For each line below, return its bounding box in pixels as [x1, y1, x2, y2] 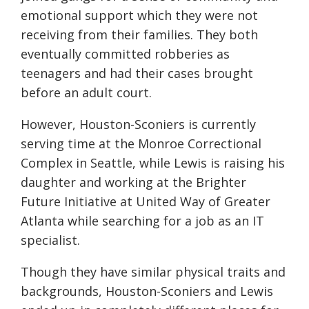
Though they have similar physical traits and [21, 263, 286, 281]
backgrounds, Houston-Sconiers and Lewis [21, 283, 273, 300]
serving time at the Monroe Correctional [21, 135, 261, 152]
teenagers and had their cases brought [21, 65, 253, 82]
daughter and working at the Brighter [21, 174, 246, 191]
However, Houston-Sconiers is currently [21, 116, 256, 133]
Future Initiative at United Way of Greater [21, 193, 270, 210]
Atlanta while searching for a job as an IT [21, 212, 264, 230]
